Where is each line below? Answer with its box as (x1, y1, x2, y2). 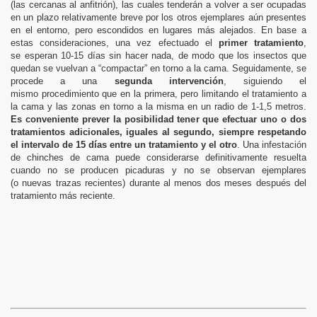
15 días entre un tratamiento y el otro (76, 139, 237, 150)
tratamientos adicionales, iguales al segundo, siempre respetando (11, 126, 306, 137)
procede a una (11, 75, 115, 86)
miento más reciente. (29, 190, 115, 201)
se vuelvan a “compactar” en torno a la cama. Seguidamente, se (43, 62, 306, 74)
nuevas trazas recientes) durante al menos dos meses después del (22, 177, 307, 188)
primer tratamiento (218, 37, 304, 48)
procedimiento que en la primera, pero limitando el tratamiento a (41, 88, 307, 99)
